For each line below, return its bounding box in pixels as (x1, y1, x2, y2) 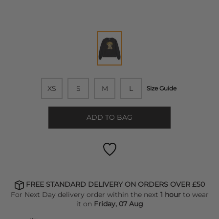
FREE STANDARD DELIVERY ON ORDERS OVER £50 (24, 180, 205, 189)
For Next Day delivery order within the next (10, 190, 160, 199)
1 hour (160, 190, 183, 199)
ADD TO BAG (87, 113, 132, 122)
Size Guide (147, 85, 176, 92)
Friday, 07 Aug (93, 199, 143, 208)
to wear (182, 190, 209, 199)
